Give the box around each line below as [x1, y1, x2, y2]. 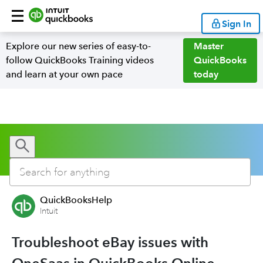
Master [194, 41, 224, 52]
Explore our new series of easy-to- [6, 41, 151, 52]
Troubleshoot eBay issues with [12, 234, 208, 251]
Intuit [40, 205, 58, 217]
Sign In [222, 18, 251, 29]
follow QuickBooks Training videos [6, 55, 154, 66]
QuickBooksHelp [40, 194, 112, 205]
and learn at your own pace [6, 69, 123, 80]
